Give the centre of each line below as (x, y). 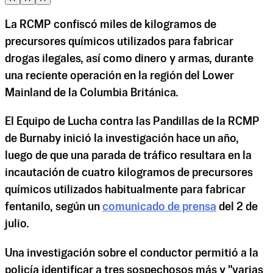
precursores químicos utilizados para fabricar (119, 42)
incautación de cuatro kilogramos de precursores (129, 173)
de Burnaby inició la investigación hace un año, (122, 139)
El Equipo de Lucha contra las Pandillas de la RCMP (132, 122)
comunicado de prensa (159, 207)
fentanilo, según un (54, 207)
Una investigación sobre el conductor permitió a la (132, 253)
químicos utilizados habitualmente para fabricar (125, 190)
